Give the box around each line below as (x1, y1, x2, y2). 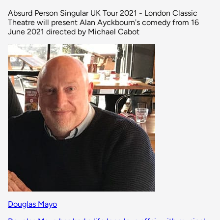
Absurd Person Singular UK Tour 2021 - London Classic (8, 8, 197, 18)
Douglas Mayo (8, 199, 57, 209)
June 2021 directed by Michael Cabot (8, 27, 139, 36)
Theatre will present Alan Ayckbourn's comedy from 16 (8, 17, 199, 27)
